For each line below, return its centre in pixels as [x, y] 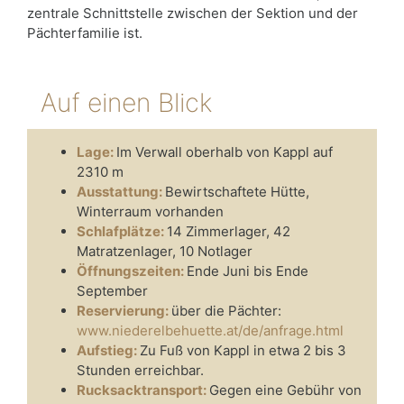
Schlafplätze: [122, 231]
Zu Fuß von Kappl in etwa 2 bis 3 [243, 350]
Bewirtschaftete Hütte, [237, 191]
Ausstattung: [121, 191]
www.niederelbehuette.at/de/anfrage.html [210, 330]
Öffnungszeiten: [132, 271]
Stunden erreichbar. [140, 370]
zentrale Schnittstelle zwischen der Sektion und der [193, 13]
